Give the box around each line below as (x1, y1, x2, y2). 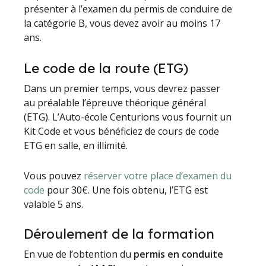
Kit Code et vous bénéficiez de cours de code (24, 124, 220, 138)
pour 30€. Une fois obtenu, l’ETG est (45, 183, 208, 197)
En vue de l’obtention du (24, 247, 134, 261)
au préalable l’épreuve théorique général (24, 96, 207, 109)
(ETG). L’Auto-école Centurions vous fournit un (24, 110, 232, 123)
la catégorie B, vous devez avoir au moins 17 (24, 16, 221, 30)
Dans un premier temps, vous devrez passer (24, 81, 221, 95)
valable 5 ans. (24, 197, 84, 211)
